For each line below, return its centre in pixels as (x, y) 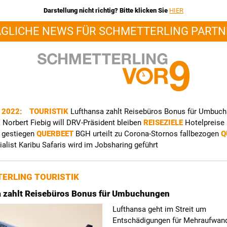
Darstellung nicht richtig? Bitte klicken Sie (106, 10)
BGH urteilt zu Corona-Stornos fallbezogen (148, 134)
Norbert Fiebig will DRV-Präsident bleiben (73, 123)
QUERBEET (56, 134)
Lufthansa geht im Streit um (159, 209)
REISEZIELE (164, 123)
